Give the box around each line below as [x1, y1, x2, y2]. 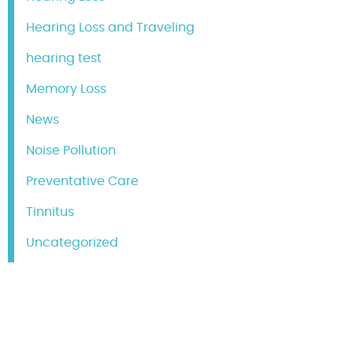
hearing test [26, 52, 102, 65]
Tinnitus [26, 206, 74, 219]
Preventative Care [26, 175, 139, 188]
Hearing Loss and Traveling [26, 21, 195, 35]
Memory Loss [26, 83, 106, 96]
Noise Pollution [26, 144, 116, 158]
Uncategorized [26, 236, 118, 250]
